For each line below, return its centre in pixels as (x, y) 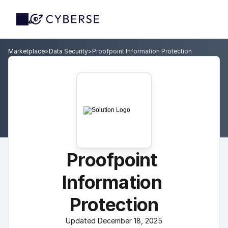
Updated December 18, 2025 (114, 221)
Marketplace (26, 51)
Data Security (68, 51)
